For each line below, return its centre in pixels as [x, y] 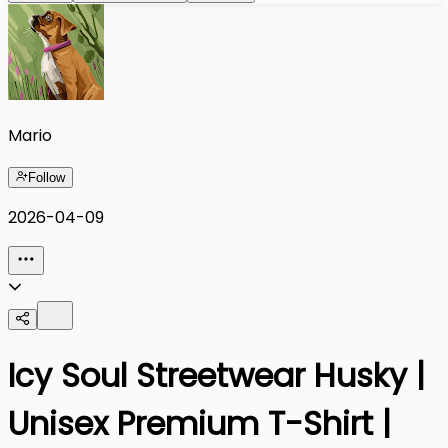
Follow [46, 177]
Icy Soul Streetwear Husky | [216, 375]
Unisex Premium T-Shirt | [199, 423]
